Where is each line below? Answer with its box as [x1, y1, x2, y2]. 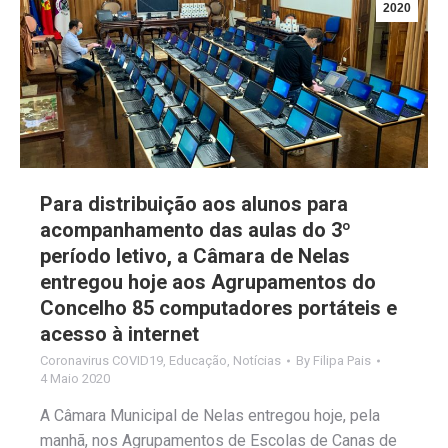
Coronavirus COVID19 [40, 352, 163, 368]
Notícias [233, 352, 281, 368]
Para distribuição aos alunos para [40, 191, 348, 216]
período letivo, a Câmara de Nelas [40, 243, 350, 268]
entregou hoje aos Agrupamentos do [40, 269, 376, 294]
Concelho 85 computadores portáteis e [40, 295, 397, 320]
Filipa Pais [313, 352, 371, 368]
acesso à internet [40, 321, 199, 346]
